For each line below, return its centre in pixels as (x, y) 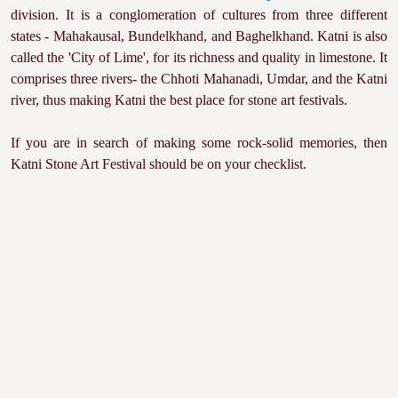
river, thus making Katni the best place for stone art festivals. (179, 100)
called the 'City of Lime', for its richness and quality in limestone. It (199, 57)
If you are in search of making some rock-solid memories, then (199, 143)
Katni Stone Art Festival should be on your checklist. (159, 164)
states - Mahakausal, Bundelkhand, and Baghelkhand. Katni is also (199, 36)
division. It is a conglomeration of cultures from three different (199, 15)
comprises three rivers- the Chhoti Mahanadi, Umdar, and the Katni (199, 79)
